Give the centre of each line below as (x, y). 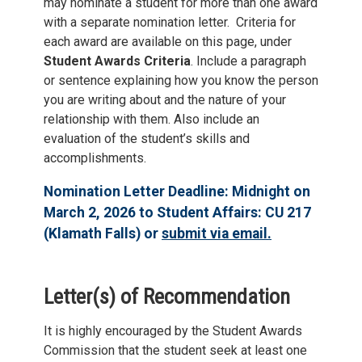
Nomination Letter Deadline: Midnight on (177, 192)
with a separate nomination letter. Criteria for (170, 23)
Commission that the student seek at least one (175, 351)
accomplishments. (95, 158)
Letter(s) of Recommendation (167, 297)
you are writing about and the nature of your (165, 100)
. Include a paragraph (248, 61)
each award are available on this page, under (168, 42)
